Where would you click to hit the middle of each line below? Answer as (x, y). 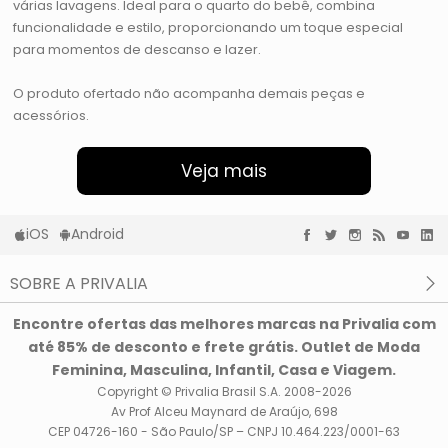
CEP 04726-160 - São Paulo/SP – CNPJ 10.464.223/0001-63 (224, 432)
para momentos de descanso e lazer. (137, 50)
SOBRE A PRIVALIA (79, 284)
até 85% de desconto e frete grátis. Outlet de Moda (224, 347)
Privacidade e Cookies (100, 338)
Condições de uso (87, 365)
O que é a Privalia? (88, 311)
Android (97, 234)
